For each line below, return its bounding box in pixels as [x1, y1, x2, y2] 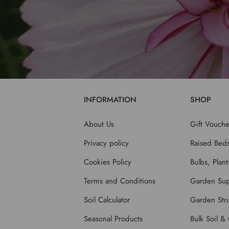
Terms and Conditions [84, 175, 156, 187]
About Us [84, 118, 114, 130]
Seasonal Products [84, 213, 143, 224]
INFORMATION [84, 94, 137, 106]
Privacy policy [84, 137, 129, 149]
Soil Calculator [84, 194, 130, 205]
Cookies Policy [84, 156, 132, 168]
